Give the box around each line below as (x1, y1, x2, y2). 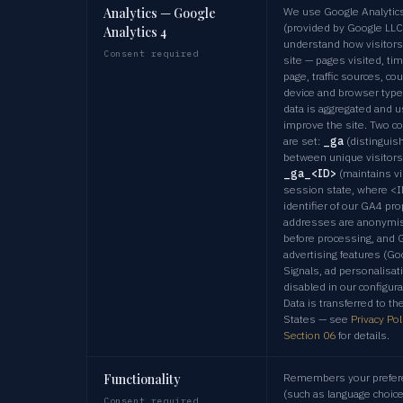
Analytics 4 (103, 22, 166, 40)
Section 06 (283, 327, 336, 342)
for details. (336, 327, 390, 342)
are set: (283, 133, 323, 148)
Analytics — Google (103, 4, 216, 22)
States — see (283, 311, 351, 326)
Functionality (103, 370, 181, 388)
